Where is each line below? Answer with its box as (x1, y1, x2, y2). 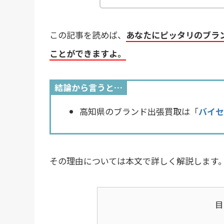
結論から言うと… (54, 80, 122, 93)
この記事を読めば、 (49, 28, 126, 41)
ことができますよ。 (49, 46, 126, 59)
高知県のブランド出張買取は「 (79, 104, 198, 117)
